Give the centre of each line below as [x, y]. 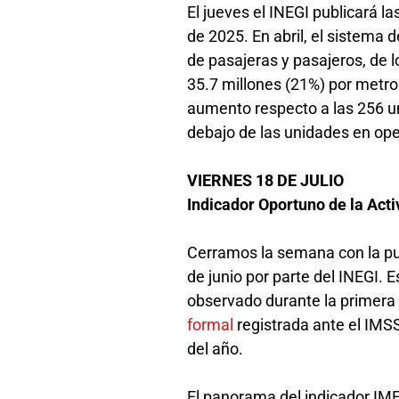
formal [212, 324]
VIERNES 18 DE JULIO [268, 180]
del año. [217, 348]
